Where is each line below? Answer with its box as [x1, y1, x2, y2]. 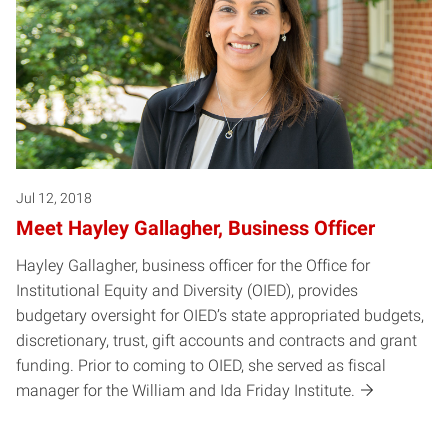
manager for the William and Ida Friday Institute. [16, 380, 355, 400]
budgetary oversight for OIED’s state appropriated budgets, [16, 305, 424, 325]
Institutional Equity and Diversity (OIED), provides [16, 280, 358, 300]
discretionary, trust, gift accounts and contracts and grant [16, 330, 417, 350]
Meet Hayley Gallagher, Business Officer [16, 215, 375, 240]
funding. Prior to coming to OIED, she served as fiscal [16, 355, 386, 375]
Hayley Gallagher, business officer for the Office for [16, 255, 370, 275]
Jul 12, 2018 [16, 189, 92, 206]
